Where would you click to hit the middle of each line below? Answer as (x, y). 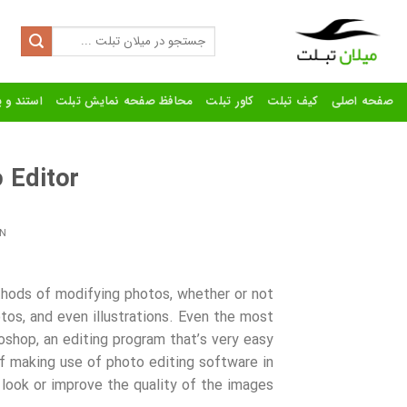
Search (198, 34)
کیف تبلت (293, 101)
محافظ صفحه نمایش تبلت (124, 101)
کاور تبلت (230, 101)
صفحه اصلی (362, 101)
